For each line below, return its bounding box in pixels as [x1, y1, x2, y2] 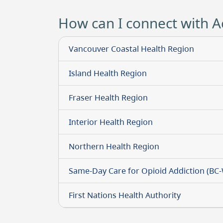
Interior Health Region [69, 116, 153, 127]
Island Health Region [69, 68, 147, 79]
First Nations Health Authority [69, 190, 181, 201]
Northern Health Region [69, 141, 159, 152]
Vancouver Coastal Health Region [69, 43, 194, 54]
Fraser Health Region [69, 92, 148, 103]
